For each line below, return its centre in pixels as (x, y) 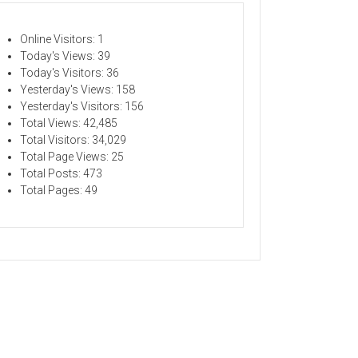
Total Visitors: (56, 139)
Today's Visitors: (63, 72)
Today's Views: (59, 56)
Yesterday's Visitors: (72, 106)
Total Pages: (52, 190)
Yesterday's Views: (68, 89)
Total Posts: (52, 173)
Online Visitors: (59, 39)
